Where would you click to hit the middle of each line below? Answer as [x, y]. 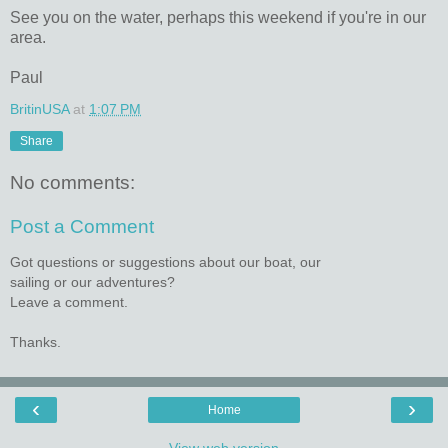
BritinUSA [39, 108]
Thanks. [35, 342]
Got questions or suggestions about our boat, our [165, 262]
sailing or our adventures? [92, 282]
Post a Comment [82, 227]
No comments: [72, 183]
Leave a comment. [69, 302]
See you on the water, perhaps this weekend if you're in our [218, 17]
